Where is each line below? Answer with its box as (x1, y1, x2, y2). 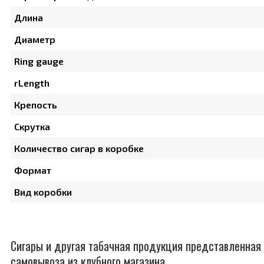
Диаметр (14, 34, 55, 45)
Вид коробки (14, 186, 72, 198)
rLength (14, 77, 49, 89)
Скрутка (14, 121, 50, 133)
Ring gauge (14, 55, 64, 67)
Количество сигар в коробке (14, 143, 144, 154)
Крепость (14, 99, 57, 111)
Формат (14, 164, 51, 176)
